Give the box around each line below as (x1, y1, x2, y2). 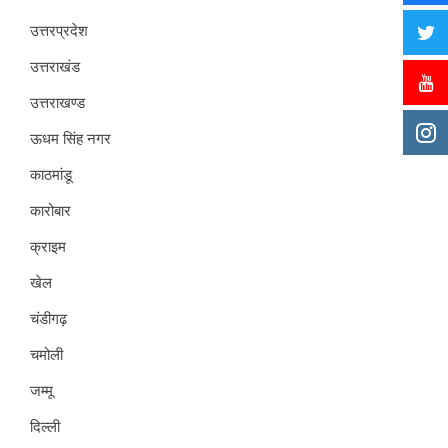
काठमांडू (30, 165, 72, 184)
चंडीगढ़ (30, 309, 67, 328)
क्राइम (30, 237, 66, 256)
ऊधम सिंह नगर (30, 129, 111, 148)
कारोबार (30, 201, 71, 220)
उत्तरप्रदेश (30, 21, 88, 40)
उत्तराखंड (30, 57, 80, 76)
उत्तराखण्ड (30, 93, 85, 112)
